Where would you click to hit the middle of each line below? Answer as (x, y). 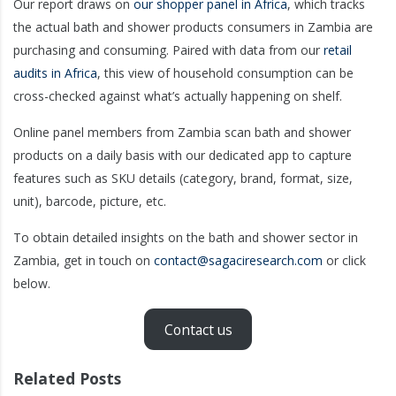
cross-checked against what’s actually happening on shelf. (178, 96)
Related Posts (67, 379)
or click (344, 261)
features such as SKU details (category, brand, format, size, (183, 179)
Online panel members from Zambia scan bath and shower (182, 133)
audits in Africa (55, 73)
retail (338, 50)
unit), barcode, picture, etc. (90, 202)
